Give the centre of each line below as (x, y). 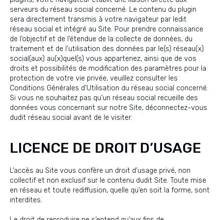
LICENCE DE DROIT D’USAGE (106, 148)
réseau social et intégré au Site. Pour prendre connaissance (107, 29)
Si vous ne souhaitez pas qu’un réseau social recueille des (104, 98)
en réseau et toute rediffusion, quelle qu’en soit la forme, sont (110, 190)
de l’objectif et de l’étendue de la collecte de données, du (101, 39)
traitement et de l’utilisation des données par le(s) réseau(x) (107, 49)
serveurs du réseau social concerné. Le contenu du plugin (103, 10)
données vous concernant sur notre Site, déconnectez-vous (109, 108)
